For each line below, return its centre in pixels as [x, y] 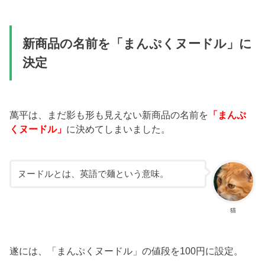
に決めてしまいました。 [119, 129]
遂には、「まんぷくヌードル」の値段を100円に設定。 [127, 251]
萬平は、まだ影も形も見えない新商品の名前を [109, 114]
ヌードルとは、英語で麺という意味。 [93, 174]
